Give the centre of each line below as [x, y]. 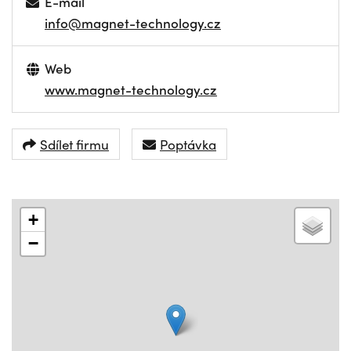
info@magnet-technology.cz [133, 23]
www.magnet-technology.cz [131, 89]
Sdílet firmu [74, 144]
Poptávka [188, 144]
